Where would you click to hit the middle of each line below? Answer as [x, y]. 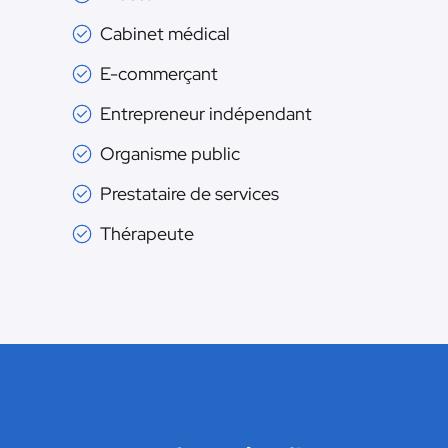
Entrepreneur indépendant [206, 114]
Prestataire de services [189, 194]
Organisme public [170, 154]
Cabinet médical [165, 34]
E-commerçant [159, 74]
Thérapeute [147, 234]
